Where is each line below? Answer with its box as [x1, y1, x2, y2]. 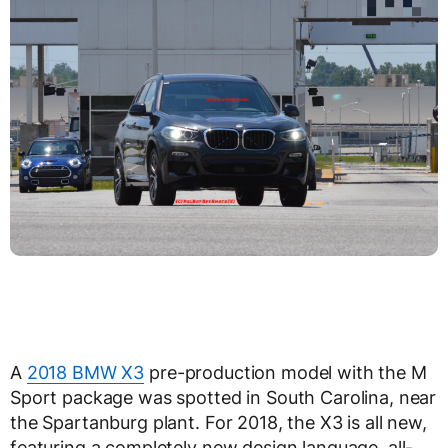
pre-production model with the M [144, 361, 427, 383]
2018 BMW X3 [26, 361, 145, 383]
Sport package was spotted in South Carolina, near [10, 386, 437, 408]
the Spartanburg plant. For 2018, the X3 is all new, [10, 411, 427, 433]
